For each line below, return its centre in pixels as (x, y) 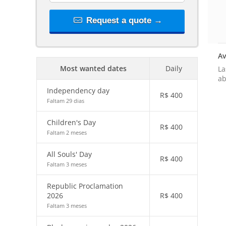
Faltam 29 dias (66, 101)
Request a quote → (123, 20)
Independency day (78, 91)
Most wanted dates (93, 68)
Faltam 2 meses (67, 132)
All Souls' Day (69, 154)
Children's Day (71, 122)
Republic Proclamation (85, 186)
